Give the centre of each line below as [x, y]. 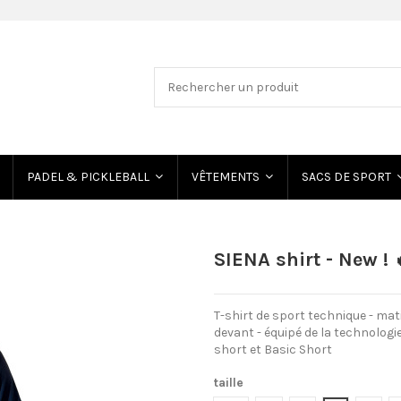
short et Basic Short [273, 349]
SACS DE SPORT [347, 177]
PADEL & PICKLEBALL [89, 177]
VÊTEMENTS [226, 177]
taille [229, 382]
